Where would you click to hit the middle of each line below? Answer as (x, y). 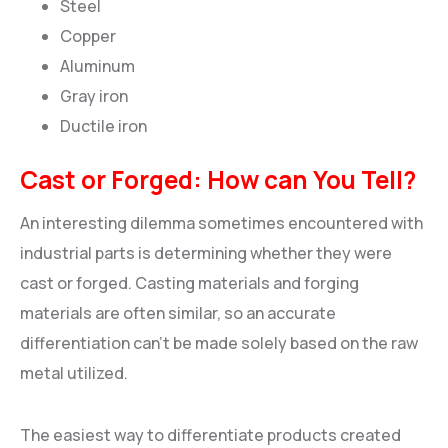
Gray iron (94, 96)
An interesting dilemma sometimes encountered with (221, 222)
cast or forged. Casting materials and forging (189, 282)
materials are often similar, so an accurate (178, 312)
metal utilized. (74, 372)
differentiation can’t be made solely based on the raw (219, 342)
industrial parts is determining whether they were (206, 252)
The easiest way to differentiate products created (210, 434)
